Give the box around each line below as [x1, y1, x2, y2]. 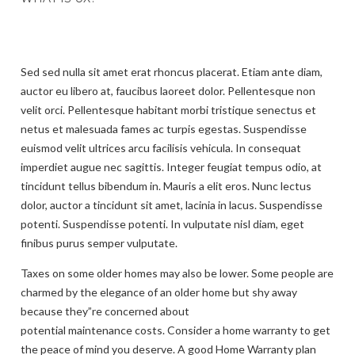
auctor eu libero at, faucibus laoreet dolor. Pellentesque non [21, 83, 315, 97]
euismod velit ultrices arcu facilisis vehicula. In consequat [21, 140, 301, 155]
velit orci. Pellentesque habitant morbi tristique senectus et [21, 102, 316, 116]
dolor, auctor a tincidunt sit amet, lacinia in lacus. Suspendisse [21, 197, 323, 212]
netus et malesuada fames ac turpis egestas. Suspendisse [21, 121, 307, 136]
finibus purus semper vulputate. [21, 235, 177, 250]
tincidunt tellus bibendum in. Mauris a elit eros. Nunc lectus [21, 178, 311, 193]
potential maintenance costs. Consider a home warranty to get [21, 323, 330, 337]
